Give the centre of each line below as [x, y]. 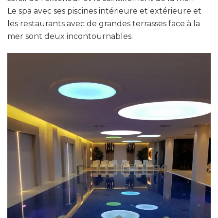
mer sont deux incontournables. [70, 36]
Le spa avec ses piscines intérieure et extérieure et [104, 11]
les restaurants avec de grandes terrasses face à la [104, 23]
